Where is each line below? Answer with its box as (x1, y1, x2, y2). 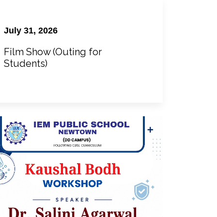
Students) (3, 57, 47, 69)
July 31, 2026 (3, 25, 58, 35)
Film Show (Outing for (3, 46, 102, 58)
